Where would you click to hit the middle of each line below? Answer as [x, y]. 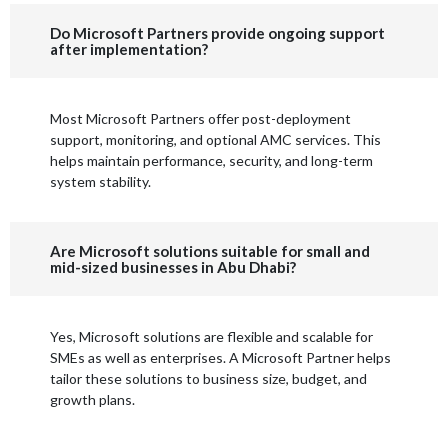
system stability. [100, 182]
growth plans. [92, 400]
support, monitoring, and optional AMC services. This [215, 140]
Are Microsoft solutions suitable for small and [210, 251]
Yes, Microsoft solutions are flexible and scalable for [211, 337]
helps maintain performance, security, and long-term [211, 161]
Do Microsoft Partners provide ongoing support [217, 33]
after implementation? [129, 49]
